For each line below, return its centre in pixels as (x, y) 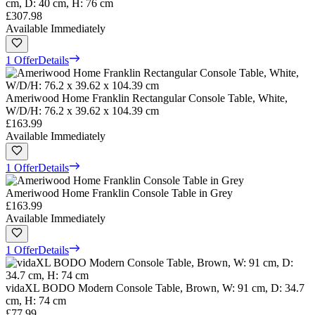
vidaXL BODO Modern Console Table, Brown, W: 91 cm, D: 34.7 (155, 288)
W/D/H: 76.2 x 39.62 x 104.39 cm (82, 110)
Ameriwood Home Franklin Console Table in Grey (119, 193)
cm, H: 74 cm (36, 300)
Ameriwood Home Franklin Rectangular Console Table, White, (147, 98)
